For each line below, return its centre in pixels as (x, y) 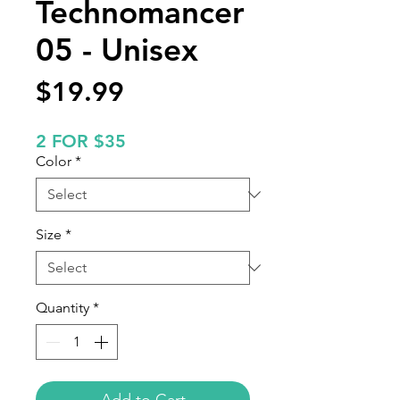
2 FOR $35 (81, 141)
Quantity (62, 308)
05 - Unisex (117, 50)
